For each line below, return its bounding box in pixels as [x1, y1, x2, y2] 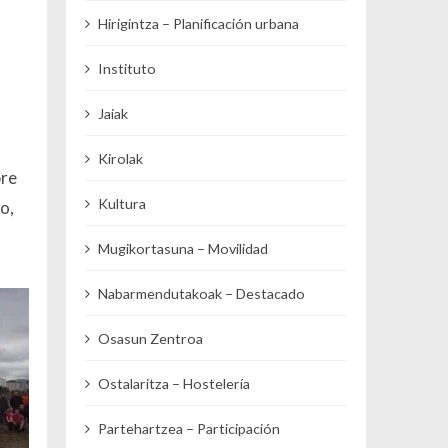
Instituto [98, 59, 157, 77]
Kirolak [98, 149, 144, 167]
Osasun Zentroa [98, 329, 204, 347]
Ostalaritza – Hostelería [98, 374, 251, 392]
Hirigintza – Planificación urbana [98, 14, 300, 32]
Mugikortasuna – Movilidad [98, 239, 269, 257]
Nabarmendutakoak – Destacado [98, 284, 306, 302]
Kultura [98, 194, 147, 212]
